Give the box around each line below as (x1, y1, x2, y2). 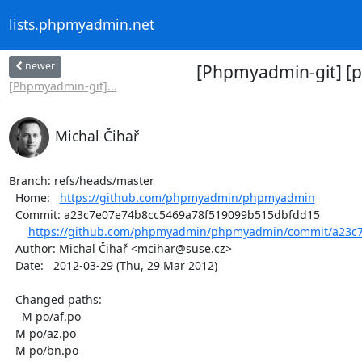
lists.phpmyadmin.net (8, 15, 154, 35)
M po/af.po (8, 308, 22, 324)
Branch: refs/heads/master (8, 172, 154, 188)
